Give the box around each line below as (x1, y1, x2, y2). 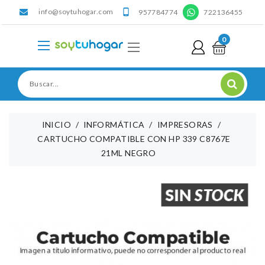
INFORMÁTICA (83, 119, 145, 130)
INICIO (41, 119, 72, 130)
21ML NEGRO (101, 147, 156, 158)
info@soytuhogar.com (38, 7, 114, 16)
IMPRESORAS (157, 119, 213, 130)
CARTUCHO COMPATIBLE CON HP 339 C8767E (37, 133, 231, 144)
